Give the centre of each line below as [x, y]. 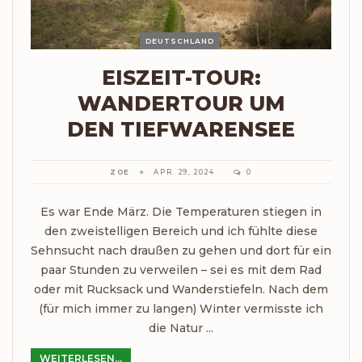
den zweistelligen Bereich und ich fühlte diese [181, 231]
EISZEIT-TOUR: [181, 77]
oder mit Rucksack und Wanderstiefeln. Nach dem [181, 289]
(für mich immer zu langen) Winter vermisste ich [181, 308]
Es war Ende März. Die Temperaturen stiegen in [181, 211]
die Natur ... [181, 328]
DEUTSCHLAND [180, 40]
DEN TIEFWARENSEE [181, 129]
